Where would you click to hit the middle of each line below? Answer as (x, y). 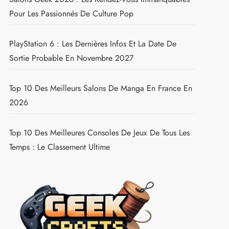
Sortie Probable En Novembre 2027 (71, 58)
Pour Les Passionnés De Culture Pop (71, 13)
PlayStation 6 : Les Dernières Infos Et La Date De (93, 43)
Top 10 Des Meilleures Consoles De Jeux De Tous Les (99, 132)
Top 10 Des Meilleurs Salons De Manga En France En (100, 88)
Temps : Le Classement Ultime (59, 147)
